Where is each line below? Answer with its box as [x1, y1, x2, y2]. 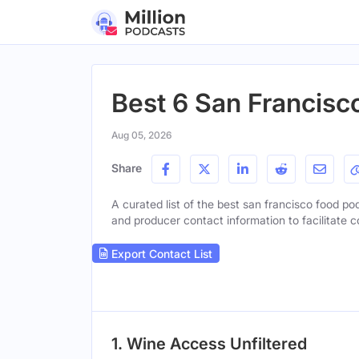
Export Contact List [108, 246, 212, 260]
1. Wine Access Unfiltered [111, 334, 307, 354]
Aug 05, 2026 [111, 129, 171, 141]
